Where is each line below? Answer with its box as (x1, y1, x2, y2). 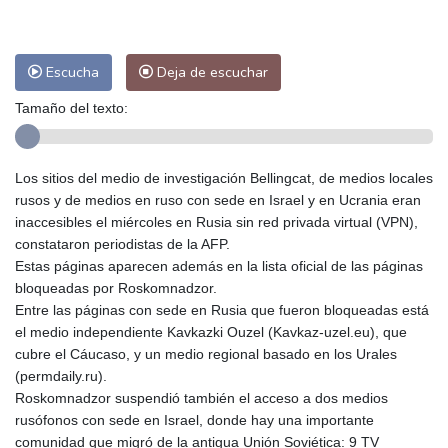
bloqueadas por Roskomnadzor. (15, 279, 217, 296)
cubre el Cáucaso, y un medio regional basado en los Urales (15, 345, 397, 362)
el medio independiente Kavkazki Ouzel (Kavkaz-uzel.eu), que (15, 323, 407, 340)
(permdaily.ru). (15, 367, 107, 384)
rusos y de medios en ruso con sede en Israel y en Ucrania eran (15, 191, 421, 208)
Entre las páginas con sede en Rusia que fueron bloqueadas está (15, 301, 429, 318)
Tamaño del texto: (15, 99, 128, 116)
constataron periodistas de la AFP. (15, 235, 230, 252)
